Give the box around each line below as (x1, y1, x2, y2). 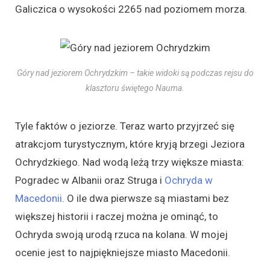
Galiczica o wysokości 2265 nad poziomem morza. (15, 2, 247, 15)
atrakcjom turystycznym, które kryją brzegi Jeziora (15, 137, 245, 150)
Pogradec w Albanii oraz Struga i (15, 174, 165, 186)
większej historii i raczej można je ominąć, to (15, 210, 218, 222)
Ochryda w (165, 174, 213, 186)
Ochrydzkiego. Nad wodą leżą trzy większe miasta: (15, 155, 244, 168)
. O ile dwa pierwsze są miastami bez (62, 192, 229, 204)
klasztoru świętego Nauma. (86, 83, 184, 93)
